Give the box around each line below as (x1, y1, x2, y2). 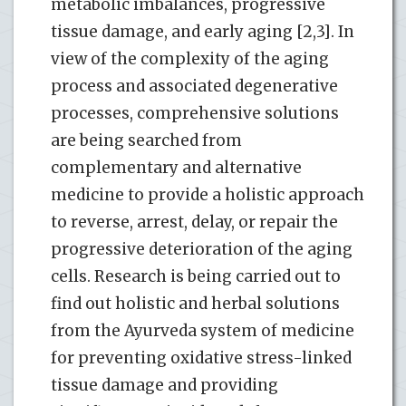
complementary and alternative (51, 157, 302, 178)
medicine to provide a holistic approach (51, 184, 364, 205)
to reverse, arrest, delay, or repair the (51, 211, 338, 232)
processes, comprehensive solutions (51, 102, 339, 123)
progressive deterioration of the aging (51, 238, 353, 259)
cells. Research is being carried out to (51, 266, 341, 286)
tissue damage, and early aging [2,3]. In (51, 21, 354, 42)
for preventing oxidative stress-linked (51, 347, 352, 368)
